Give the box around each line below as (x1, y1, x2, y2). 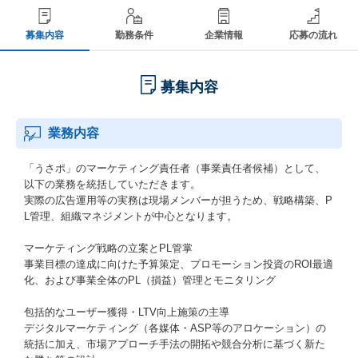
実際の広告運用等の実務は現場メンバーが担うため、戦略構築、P (24, 194, 332, 206)
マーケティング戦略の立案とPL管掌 (24, 242, 193, 254)
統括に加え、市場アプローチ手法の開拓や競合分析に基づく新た (24, 338, 325, 350)
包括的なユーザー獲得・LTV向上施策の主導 (24, 306, 229, 318)
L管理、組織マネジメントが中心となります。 (24, 210, 237, 222)
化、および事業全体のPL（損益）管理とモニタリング (24, 274, 276, 286)
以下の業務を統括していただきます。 (24, 178, 201, 190)
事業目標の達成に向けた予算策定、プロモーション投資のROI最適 (24, 258, 333, 270)
